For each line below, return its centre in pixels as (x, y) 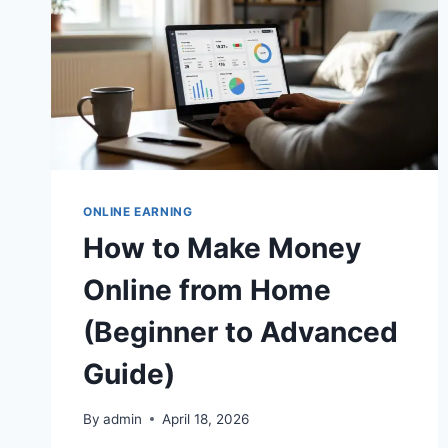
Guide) (129, 374)
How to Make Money (222, 248)
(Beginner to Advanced (240, 332)
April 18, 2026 (206, 418)
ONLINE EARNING (138, 212)
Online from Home (207, 290)
